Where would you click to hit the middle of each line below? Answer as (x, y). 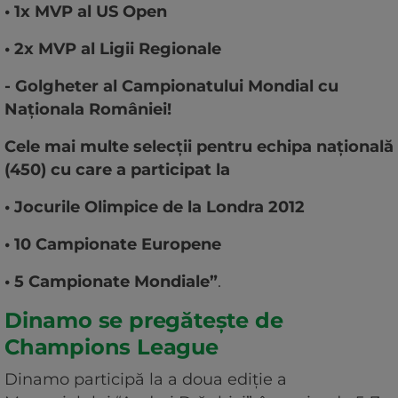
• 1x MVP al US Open (86, 12)
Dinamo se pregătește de (144, 321)
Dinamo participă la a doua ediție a (146, 380)
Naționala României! (88, 110)
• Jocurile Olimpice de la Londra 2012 (155, 207)
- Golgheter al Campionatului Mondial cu (171, 87)
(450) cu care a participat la (117, 170)
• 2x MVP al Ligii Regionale (113, 49)
